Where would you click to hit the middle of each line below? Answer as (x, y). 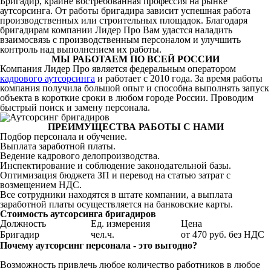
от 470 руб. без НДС (223, 234)
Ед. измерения (120, 223)
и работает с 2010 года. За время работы (179, 78)
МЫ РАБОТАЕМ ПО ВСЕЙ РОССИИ (135, 59)
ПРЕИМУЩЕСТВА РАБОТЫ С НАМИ (135, 126)
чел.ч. (103, 234)
